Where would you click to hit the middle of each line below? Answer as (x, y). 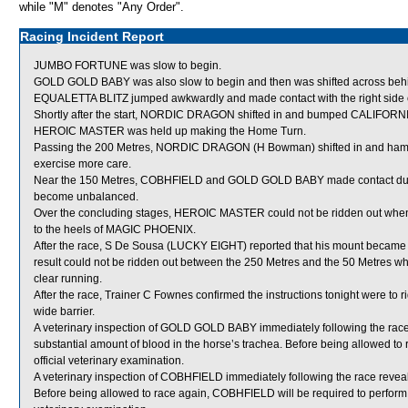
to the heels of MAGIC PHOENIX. (115, 229)
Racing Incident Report (92, 36)
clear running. (68, 279)
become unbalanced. (86, 197)
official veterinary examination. (109, 361)
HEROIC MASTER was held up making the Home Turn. (170, 131)
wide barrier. (64, 311)
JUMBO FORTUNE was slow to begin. (127, 66)
